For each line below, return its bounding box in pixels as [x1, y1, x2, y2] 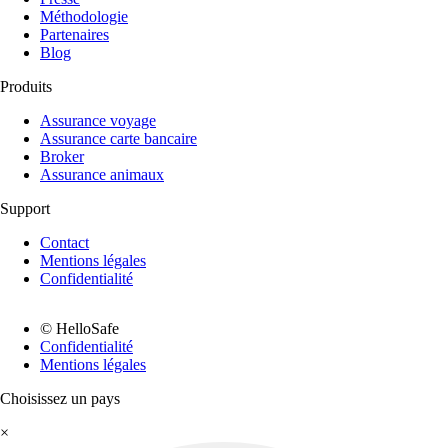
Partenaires [40, 26, 109, 43]
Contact [40, 234, 89, 251]
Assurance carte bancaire [40, 130, 197, 147]
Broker [40, 148, 84, 165]
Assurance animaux [40, 166, 164, 183]
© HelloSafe [40, 320, 119, 337]
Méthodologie [40, 8, 128, 25]
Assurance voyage [40, 112, 156, 129]
